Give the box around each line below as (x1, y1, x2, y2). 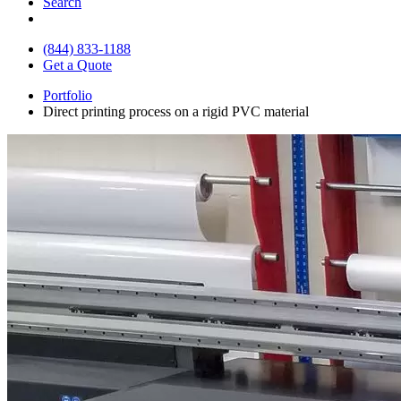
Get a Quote (43, 56, 112, 73)
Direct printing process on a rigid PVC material (43, 103, 309, 119)
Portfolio (43, 87, 92, 103)
